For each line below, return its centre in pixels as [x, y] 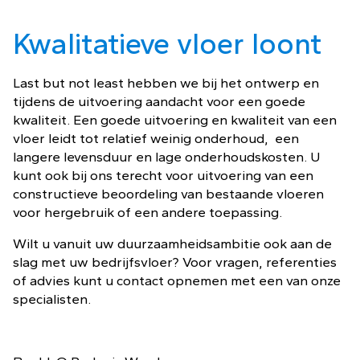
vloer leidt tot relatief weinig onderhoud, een [156, 138]
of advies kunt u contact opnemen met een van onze [177, 280]
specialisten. [52, 299]
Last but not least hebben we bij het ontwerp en [166, 83]
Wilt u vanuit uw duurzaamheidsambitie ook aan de [172, 243]
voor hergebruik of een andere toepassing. [147, 212]
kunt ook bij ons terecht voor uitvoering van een [163, 175]
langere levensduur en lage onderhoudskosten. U [167, 157]
